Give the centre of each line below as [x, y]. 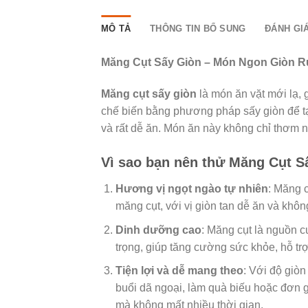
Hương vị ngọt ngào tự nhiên [191, 188]
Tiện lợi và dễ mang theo [179, 271]
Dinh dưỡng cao [158, 230]
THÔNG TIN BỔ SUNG [198, 29]
